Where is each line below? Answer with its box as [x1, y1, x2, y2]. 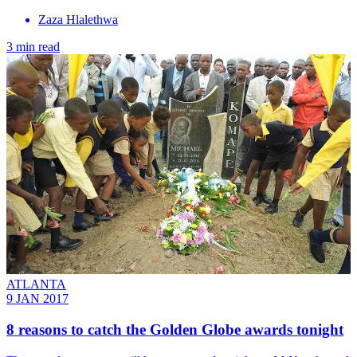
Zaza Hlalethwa [38, 12, 118, 26]
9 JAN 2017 [6, 292, 69, 306]
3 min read [6, 39, 60, 53]
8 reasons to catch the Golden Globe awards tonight [6, 321, 343, 339]
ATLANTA [6, 277, 66, 292]
